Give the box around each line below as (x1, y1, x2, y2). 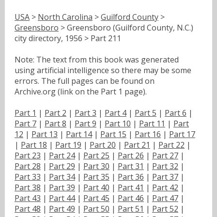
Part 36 (118, 171, 144, 182)
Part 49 (49, 203, 75, 214)
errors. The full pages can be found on (15, 75, 155, 86)
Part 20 (90, 139, 116, 150)
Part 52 (152, 203, 178, 214)
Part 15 (100, 128, 126, 139)
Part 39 (49, 182, 75, 193)
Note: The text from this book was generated (15, 54, 179, 65)
